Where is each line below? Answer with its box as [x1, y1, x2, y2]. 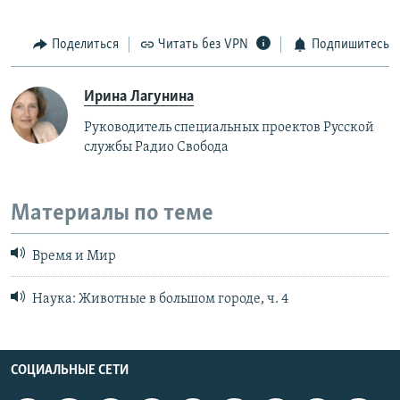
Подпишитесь [311, 37, 389, 52]
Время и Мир [29, 249, 116, 264]
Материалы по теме [11, 202, 213, 227]
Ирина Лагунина [84, 88, 194, 106]
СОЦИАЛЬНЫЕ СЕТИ [11, 362, 129, 378]
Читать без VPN [158, 37, 248, 52]
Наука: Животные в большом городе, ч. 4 [29, 292, 288, 307]
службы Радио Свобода [84, 140, 229, 155]
